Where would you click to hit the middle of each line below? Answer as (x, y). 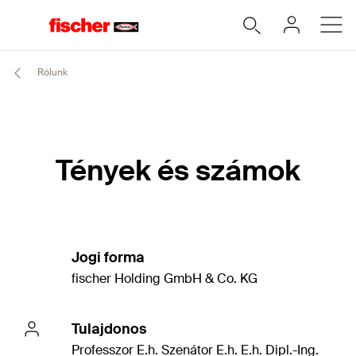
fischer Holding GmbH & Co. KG (164, 279)
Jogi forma (108, 257)
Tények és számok (178, 171)
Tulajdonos (109, 329)
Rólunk (51, 73)
